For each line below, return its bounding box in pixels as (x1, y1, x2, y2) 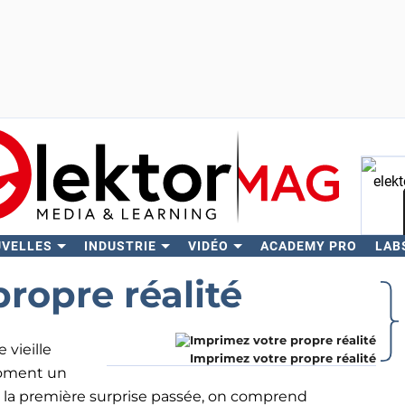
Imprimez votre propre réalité (189, 351, 376, 365)
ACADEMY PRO (259, 239, 357, 253)
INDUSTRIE (83, 239, 156, 253)
